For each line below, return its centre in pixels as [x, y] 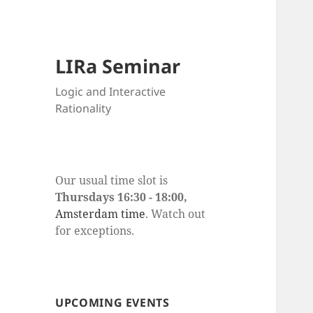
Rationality [83, 109]
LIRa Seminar [118, 66]
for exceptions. [95, 231]
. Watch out [176, 214]
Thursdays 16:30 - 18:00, [122, 197]
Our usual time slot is [112, 181]
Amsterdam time [101, 214]
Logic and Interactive [111, 92]
